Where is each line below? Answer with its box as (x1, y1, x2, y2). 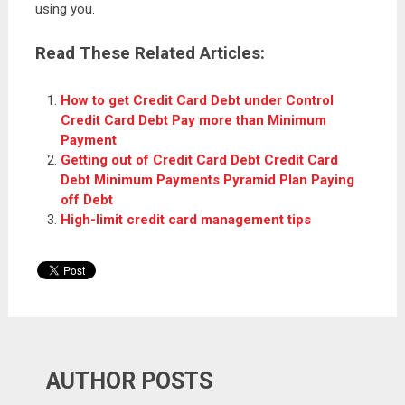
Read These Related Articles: (34, 43, 265, 63)
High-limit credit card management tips (61, 211, 312, 228)
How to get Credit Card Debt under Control (61, 91, 334, 108)
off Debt (61, 191, 114, 208)
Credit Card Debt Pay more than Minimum (61, 111, 327, 128)
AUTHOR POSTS (46, 368, 213, 395)
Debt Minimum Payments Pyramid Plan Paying (61, 171, 355, 188)
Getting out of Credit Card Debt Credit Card (61, 151, 339, 168)
